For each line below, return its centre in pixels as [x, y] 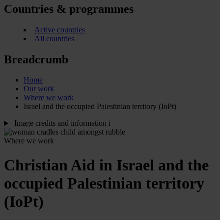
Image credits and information [60, 123]
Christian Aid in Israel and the [106, 165]
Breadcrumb [36, 59]
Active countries [60, 29]
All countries [54, 38]
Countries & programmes [69, 9]
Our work [39, 89]
